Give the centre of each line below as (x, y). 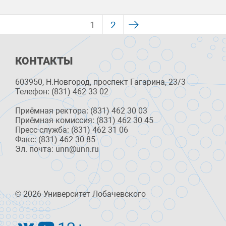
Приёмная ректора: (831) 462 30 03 (81, 111)
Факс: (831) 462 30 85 (55, 140)
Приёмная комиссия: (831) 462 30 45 (84, 121)
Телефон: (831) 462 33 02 (62, 92)
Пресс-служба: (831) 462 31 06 (72, 130)
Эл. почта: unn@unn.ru (57, 149)
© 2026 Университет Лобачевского (80, 194)
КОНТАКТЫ (44, 61)
